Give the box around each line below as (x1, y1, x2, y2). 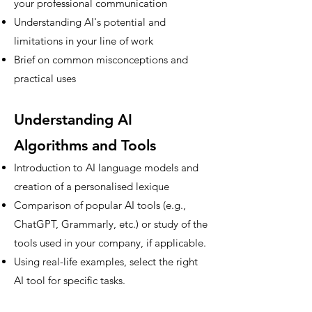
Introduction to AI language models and (14, 161, 198, 174)
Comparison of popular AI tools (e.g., (14, 198, 186, 212)
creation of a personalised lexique (14, 180, 172, 193)
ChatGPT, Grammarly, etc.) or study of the (14, 217, 208, 231)
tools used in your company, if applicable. (14, 236, 206, 249)
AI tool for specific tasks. (14, 274, 125, 287)
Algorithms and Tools (14, 136, 156, 154)
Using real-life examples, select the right (14, 255, 198, 268)
